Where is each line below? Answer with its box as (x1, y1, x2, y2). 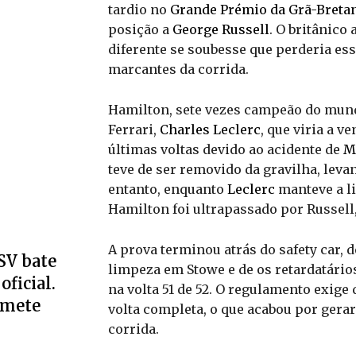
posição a (108, 21, 172, 38)
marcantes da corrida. (108, 61, 249, 78)
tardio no (108, 2, 170, 18)
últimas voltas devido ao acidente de (108, 141, 343, 158)
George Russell (172, 21, 269, 38)
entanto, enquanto (108, 181, 227, 198)
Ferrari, (108, 122, 160, 138)
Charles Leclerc (160, 122, 261, 138)
